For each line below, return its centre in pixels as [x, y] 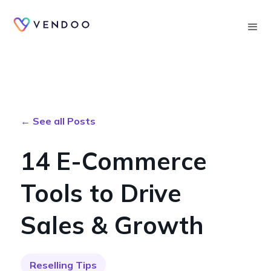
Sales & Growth [112, 225]
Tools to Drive [101, 193]
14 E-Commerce [114, 161]
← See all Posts [58, 121]
